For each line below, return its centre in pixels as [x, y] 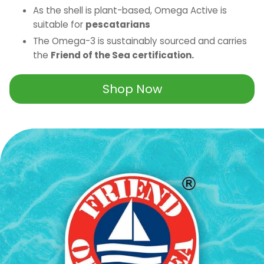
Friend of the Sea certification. [122, 55]
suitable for [59, 25]
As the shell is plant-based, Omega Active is [130, 11]
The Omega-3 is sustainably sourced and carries [140, 41]
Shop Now [132, 89]
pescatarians [118, 25]
